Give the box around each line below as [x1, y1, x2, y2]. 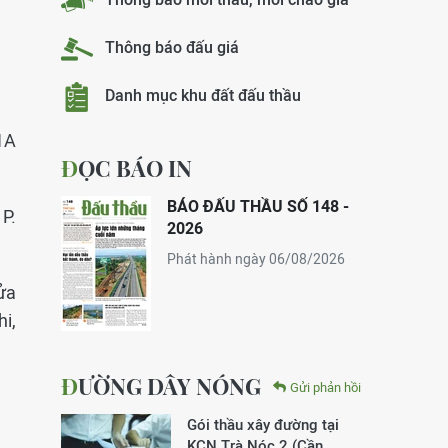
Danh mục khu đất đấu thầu [105, 86, 301, 106]
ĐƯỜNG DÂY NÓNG [78, 371, 261, 401]
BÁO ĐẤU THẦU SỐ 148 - [167, 197, 349, 216]
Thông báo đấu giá [105, 38, 239, 58]
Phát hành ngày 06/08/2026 [167, 251, 345, 267]
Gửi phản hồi [290, 379, 361, 395]
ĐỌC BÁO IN [78, 153, 192, 183]
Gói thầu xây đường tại [187, 416, 339, 433]
